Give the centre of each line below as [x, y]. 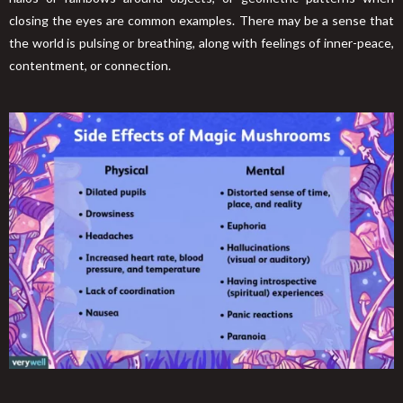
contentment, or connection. [90, 65]
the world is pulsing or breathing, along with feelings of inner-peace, [201, 42]
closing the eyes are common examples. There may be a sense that [201, 20]
